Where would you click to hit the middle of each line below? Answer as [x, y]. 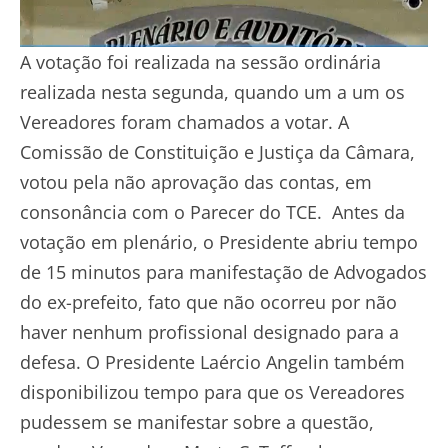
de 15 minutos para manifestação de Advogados [223, 271]
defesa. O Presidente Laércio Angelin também [212, 361]
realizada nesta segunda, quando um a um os [212, 91]
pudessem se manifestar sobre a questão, [197, 421]
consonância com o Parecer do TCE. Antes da [212, 211]
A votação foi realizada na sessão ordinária [200, 61]
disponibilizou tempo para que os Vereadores [212, 391]
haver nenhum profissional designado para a [209, 331]
